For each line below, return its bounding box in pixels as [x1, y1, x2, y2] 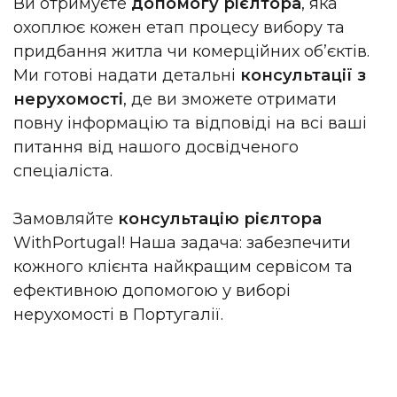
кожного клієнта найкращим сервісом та [13, 257, 353, 277]
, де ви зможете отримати [123, 90, 337, 110]
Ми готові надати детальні [13, 66, 236, 86]
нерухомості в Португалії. [13, 305, 223, 325]
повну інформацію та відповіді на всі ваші [13, 113, 367, 134]
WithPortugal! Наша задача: [13, 233, 246, 253]
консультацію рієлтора [113, 209, 322, 230]
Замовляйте [13, 209, 113, 230]
